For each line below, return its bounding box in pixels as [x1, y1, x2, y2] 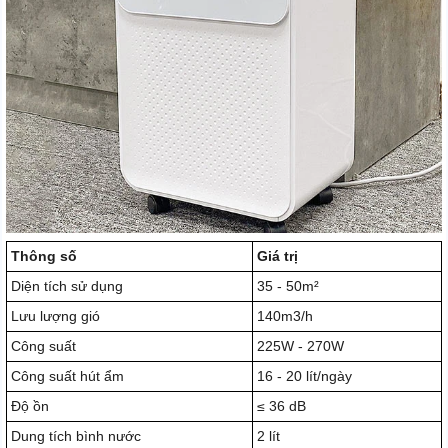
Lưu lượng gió [11, 307, 100, 324]
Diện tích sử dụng [11, 277, 123, 294]
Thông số [11, 247, 77, 264]
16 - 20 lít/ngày [257, 367, 352, 384]
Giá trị [257, 247, 298, 264]
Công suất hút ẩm [11, 367, 124, 384]
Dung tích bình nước [11, 427, 141, 444]
